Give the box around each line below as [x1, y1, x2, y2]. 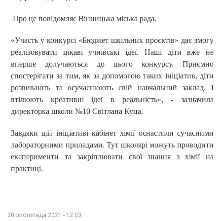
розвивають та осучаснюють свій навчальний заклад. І [11, 83, 214, 92]
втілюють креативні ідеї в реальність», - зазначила [11, 95, 214, 104]
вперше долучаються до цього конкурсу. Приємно [11, 59, 214, 68]
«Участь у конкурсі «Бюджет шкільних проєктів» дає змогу [11, 36, 214, 44]
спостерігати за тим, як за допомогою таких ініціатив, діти [11, 71, 214, 80]
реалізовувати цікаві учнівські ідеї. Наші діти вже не [11, 47, 214, 56]
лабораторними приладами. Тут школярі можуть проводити [11, 140, 214, 149]
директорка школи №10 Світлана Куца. [11, 107, 143, 115]
